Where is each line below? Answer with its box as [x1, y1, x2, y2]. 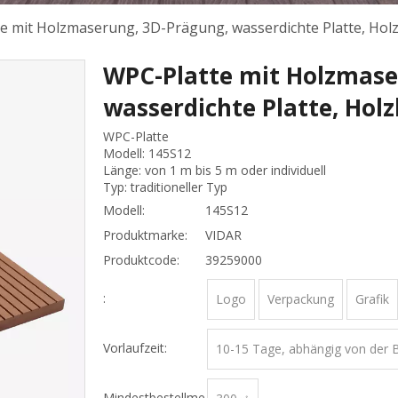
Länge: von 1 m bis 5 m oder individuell [103, 162, 326, 179]
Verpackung [267, 291, 334, 307]
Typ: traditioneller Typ [103, 179, 227, 195]
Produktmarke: [103, 227, 187, 243]
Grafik [355, 291, 389, 307]
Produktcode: [103, 251, 179, 268]
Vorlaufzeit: [103, 339, 167, 356]
